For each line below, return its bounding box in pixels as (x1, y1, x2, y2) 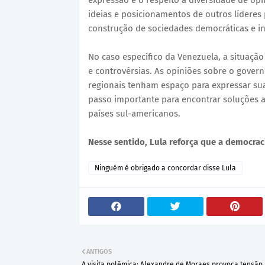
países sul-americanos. (88, 108, 180, 119)
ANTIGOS (86, 248, 112, 256)
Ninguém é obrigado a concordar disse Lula (95, 164, 236, 173)
